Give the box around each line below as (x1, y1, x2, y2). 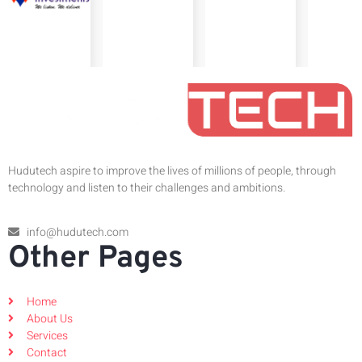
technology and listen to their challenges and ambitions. (8, 179, 285, 196)
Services (26, 326, 68, 344)
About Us (26, 309, 73, 327)
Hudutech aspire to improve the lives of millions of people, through (8, 162, 336, 179)
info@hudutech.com (26, 223, 128, 241)
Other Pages (8, 238, 183, 279)
